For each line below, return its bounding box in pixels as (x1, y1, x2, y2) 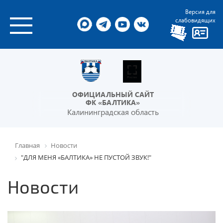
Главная (15, 140, 40, 150)
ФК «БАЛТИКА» (86, 97, 140, 107)
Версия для (185, 7, 216, 15)
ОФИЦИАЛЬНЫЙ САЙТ (72, 89, 154, 99)
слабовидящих (175, 16, 216, 24)
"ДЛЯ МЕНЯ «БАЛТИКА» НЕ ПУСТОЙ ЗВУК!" (21, 153, 151, 162)
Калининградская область (67, 106, 159, 117)
